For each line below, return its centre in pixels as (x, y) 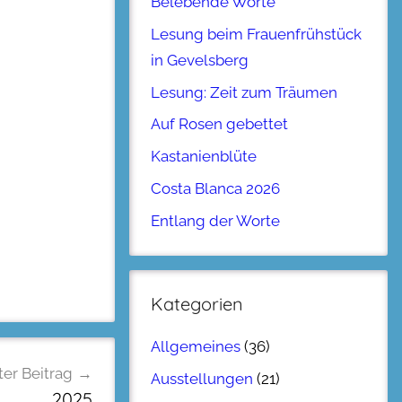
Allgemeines (196, 347)
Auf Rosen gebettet (219, 124)
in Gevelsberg (200, 60)
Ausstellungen (202, 378)
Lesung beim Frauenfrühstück (256, 34)
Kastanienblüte (204, 157)
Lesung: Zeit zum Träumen (244, 92)
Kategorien (197, 303)
